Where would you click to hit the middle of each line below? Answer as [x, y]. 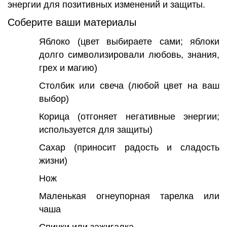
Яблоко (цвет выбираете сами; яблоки [129, 42]
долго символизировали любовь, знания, [129, 55]
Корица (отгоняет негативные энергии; [129, 117]
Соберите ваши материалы [72, 23]
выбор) [54, 99]
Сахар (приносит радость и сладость [129, 148]
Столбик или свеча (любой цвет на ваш [129, 86]
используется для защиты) [96, 130]
